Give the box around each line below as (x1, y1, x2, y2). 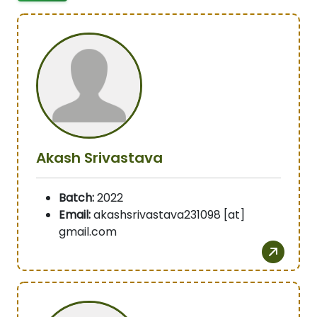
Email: (59, 207, 91, 224)
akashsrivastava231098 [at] (91, 207, 245, 224)
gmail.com (59, 224, 117, 241)
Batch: (59, 190, 94, 207)
